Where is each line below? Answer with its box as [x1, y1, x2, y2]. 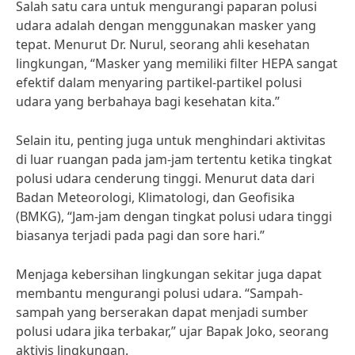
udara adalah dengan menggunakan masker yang [16, 17, 316, 34]
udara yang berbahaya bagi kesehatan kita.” [16, 93, 280, 110]
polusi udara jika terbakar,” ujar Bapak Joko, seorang [16, 323, 329, 340]
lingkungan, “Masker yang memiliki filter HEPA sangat [16, 55, 338, 72]
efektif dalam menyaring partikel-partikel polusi [16, 74, 302, 91]
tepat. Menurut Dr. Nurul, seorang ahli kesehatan [16, 36, 310, 53]
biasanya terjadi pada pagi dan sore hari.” [16, 227, 265, 244]
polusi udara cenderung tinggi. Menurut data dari [16, 170, 315, 187]
